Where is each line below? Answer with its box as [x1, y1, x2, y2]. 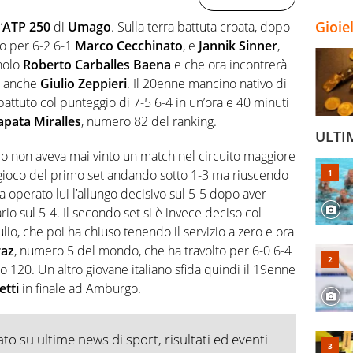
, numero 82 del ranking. [81, 112, 217, 130]
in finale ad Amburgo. [19, 279, 141, 297]
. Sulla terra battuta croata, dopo [111, 17, 290, 35]
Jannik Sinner [199, 36, 277, 54]
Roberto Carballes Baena [23, 55, 171, 73]
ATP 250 [2, 17, 50, 35]
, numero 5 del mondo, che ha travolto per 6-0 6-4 [14, 241, 292, 259]
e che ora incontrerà [171, 55, 287, 73]
